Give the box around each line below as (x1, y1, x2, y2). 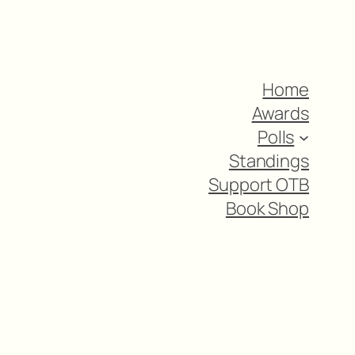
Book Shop (225, 197, 309, 220)
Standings (228, 149, 309, 173)
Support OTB (208, 173, 309, 197)
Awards (251, 101, 309, 125)
